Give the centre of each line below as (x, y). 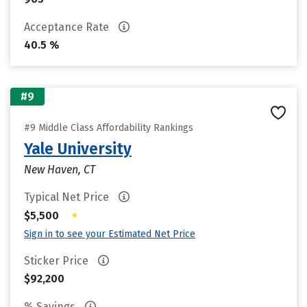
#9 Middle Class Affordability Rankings (109, 128)
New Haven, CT (60, 170)
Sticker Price (58, 261)
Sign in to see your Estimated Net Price (110, 234)
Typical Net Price (68, 197)
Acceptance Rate (68, 27)
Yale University (78, 149)
